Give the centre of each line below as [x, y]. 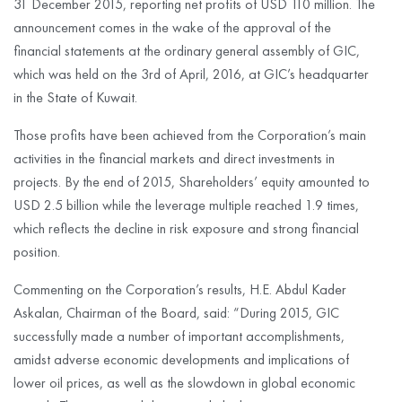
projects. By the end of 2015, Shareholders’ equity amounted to [192, 181]
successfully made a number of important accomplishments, [179, 336]
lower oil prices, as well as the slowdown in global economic [184, 382]
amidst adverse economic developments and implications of [181, 359]
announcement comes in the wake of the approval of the [172, 27]
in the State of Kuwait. [75, 97]
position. [37, 251]
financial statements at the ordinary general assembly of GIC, [187, 50]
